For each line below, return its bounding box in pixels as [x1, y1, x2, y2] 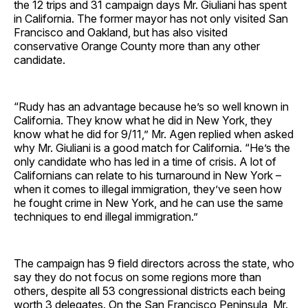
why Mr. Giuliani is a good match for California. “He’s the [14, 140, 290, 155]
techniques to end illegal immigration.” [14, 209, 198, 223]
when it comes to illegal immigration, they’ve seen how [14, 181, 282, 196]
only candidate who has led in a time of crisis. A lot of [14, 154, 276, 168]
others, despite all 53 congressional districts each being [14, 283, 285, 298]
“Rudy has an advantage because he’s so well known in [14, 99, 289, 113]
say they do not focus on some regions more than [14, 269, 261, 284]
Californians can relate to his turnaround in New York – [14, 168, 281, 182]
